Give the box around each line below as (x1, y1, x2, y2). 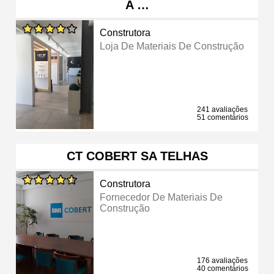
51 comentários (197, 113, 248, 122)
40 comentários (197, 264, 248, 273)
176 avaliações (197, 256, 248, 265)
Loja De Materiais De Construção (100, 40, 245, 51)
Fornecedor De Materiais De (100, 191, 223, 202)
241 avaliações (197, 105, 248, 114)
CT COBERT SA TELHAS (66, 149, 208, 163)
